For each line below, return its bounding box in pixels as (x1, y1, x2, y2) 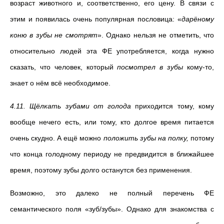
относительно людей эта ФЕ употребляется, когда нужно (10, 47, 214, 55)
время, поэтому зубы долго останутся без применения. (10, 166, 192, 174)
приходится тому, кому (131, 102, 214, 110)
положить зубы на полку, (103, 134, 191, 142)
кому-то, (183, 63, 214, 71)
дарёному (181, 15, 214, 23)
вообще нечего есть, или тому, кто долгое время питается (10, 118, 214, 126)
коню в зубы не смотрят (10, 31, 97, 39)
